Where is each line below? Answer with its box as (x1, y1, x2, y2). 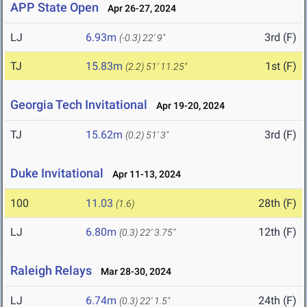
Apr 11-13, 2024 (106, 169, 181, 180)
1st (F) (265, 60, 297, 73)
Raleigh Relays (10, 263, 92, 278)
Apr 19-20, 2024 (150, 100, 225, 112)
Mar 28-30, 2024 (95, 266, 171, 278)
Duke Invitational (10, 166, 103, 181)
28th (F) (258, 197, 297, 210)
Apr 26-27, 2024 (101, 3, 176, 14)
